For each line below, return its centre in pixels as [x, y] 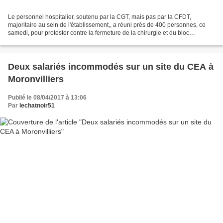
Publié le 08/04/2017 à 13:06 [47, 97]
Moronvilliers [36, 79]
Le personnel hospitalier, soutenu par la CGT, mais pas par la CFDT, [100, 17]
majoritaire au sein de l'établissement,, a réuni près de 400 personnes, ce [107, 25]
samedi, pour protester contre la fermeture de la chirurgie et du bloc [99, 33]
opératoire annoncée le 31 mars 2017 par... [66, 41]
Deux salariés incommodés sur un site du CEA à [111, 66]
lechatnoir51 [37, 105]
